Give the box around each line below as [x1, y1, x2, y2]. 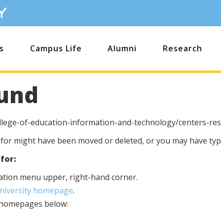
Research [162, 43, 202, 54]
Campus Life [30, 43, 82, 54]
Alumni [108, 43, 137, 54]
